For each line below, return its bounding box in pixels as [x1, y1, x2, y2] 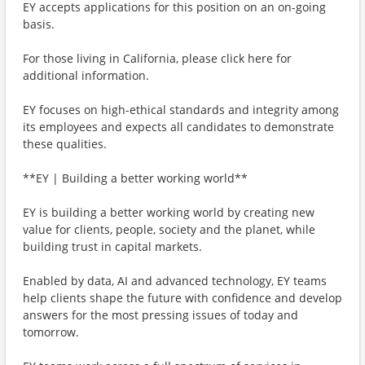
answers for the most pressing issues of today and [23, 307, 298, 323]
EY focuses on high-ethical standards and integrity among [23, 102, 339, 117]
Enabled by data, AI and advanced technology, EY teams [23, 273, 327, 288]
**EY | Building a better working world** [23, 170, 248, 186]
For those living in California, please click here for [23, 51, 292, 66]
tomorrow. [23, 324, 79, 340]
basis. [23, 16, 55, 32]
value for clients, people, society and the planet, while [23, 222, 315, 237]
